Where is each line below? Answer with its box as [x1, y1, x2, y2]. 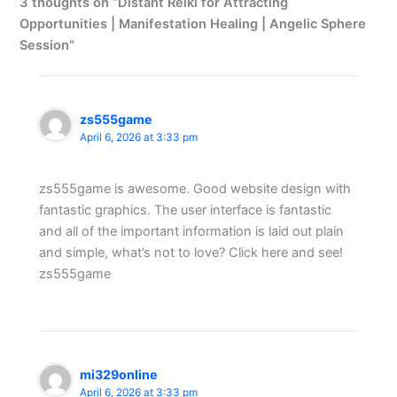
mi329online [80, 366, 159, 382]
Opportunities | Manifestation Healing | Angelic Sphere [19, 16, 367, 33]
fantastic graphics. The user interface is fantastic [39, 201, 332, 218]
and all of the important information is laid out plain [39, 222, 345, 239]
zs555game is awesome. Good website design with [39, 180, 352, 197]
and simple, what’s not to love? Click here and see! [39, 244, 344, 261]
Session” [19, 37, 75, 54]
